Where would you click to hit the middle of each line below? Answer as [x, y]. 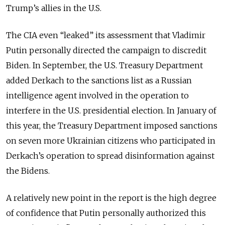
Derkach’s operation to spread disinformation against [110, 155]
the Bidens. [28, 171]
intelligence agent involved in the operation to [97, 95]
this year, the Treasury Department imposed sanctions [112, 125]
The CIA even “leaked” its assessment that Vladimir [106, 35]
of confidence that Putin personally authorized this [106, 213]
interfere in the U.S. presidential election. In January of [111, 110]
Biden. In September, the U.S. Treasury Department [104, 65]
